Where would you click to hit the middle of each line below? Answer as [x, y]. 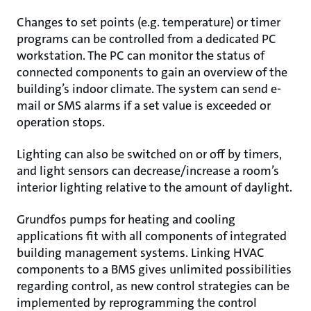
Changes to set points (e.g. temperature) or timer [149, 22]
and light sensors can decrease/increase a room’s [148, 171]
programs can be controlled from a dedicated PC [146, 39]
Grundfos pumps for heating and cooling [126, 219]
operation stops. [61, 122]
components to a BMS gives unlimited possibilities [154, 269]
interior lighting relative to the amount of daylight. [154, 187]
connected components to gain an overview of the [152, 72]
